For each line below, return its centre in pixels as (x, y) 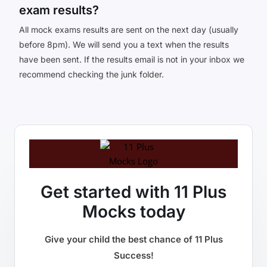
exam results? (59, 10)
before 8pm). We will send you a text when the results (124, 44)
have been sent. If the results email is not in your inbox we (132, 59)
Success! (133, 255)
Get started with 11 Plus (133, 192)
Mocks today (133, 211)
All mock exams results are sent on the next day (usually (129, 29)
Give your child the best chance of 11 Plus (133, 239)
